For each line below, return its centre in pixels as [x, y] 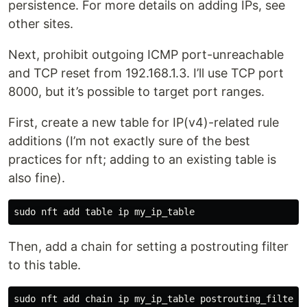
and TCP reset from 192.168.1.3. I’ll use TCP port [146, 73]
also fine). [37, 178]
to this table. [45, 265]
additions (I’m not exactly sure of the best [129, 141]
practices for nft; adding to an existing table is [142, 159]
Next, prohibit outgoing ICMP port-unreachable [146, 54]
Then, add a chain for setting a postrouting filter [148, 246]
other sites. [41, 24]
